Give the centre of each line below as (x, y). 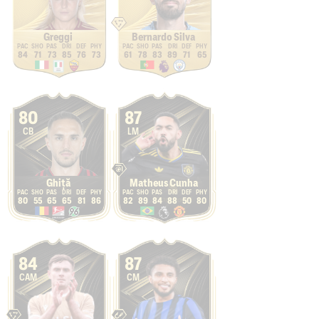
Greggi (58, 37)
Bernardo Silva (163, 37)
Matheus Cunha (163, 183)
